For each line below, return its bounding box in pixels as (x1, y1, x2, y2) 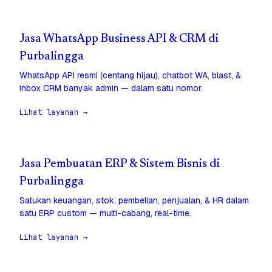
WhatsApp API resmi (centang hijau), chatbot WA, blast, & (19, 70, 241, 81)
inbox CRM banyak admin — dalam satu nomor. (19, 83, 203, 94)
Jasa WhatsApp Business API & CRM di (19, 33, 219, 46)
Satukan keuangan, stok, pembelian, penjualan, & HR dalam (19, 195, 249, 206)
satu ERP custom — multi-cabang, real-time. (19, 208, 191, 219)
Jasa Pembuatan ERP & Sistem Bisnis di (19, 158, 220, 171)
